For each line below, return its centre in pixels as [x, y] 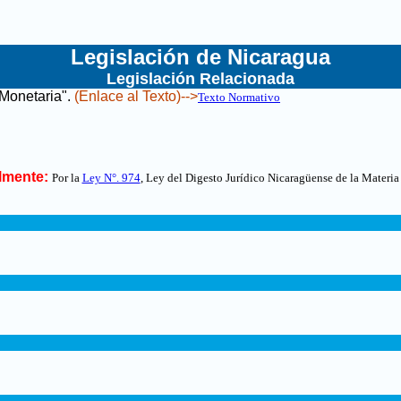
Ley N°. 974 [111, 178]
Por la [67, 178]
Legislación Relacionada [200, 79]
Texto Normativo [239, 97]
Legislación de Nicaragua [200, 57]
